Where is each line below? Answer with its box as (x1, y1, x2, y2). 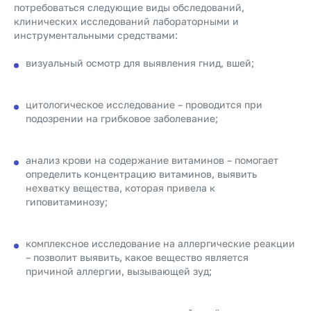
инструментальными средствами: (14, 29, 178, 41)
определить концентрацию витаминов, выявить (26, 168, 257, 180)
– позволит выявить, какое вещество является (26, 251, 249, 263)
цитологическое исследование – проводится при (26, 99, 262, 110)
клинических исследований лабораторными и (14, 15, 239, 27)
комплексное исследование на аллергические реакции (26, 237, 295, 249)
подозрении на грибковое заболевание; (26, 112, 218, 124)
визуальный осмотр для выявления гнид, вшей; (26, 57, 254, 69)
